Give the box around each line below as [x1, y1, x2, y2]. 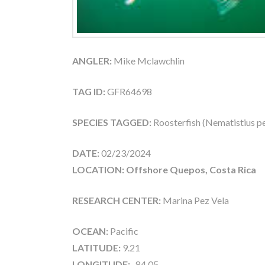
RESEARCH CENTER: [72, 194, 161, 206]
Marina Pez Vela [161, 194, 229, 206]
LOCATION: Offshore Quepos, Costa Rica [72, 163, 256, 175]
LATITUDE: [72, 241, 121, 253]
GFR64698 [105, 85, 152, 97]
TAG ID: [72, 85, 105, 97]
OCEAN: [72, 225, 108, 237]
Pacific [108, 225, 138, 237]
